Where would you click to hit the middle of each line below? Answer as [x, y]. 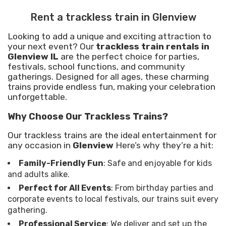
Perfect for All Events [65, 188]
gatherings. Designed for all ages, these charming [108, 77]
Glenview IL [33, 56]
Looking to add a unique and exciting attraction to [109, 36]
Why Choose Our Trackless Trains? [88, 117]
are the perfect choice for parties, [129, 56]
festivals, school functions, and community [96, 67]
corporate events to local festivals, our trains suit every [113, 199]
